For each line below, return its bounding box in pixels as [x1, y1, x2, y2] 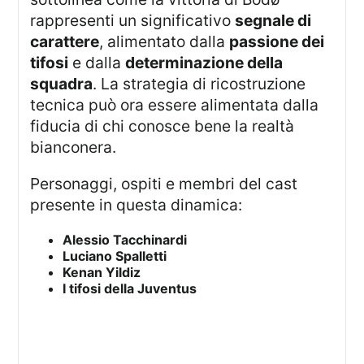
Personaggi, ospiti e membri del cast [30, 174, 41, 194]
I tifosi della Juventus [63, 279, 197, 297]
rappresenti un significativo [30, 11, 236, 31]
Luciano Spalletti [63, 247, 167, 264]
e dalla [68, 53, 126, 73]
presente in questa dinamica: [30, 195, 243, 215]
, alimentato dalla [99, 32, 230, 52]
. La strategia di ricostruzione [93, 74, 306, 94]
